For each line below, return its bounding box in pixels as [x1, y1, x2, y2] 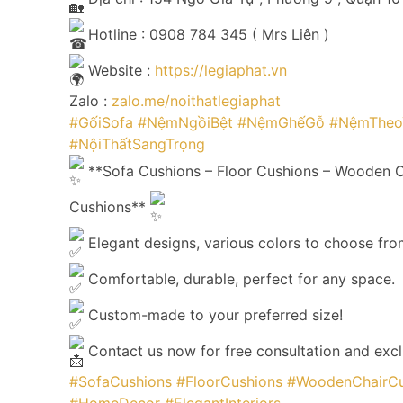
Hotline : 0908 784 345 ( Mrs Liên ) [84, 25, 329, 44]
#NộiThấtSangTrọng [69, 134, 205, 153]
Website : [84, 61, 155, 80]
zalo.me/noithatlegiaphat [112, 91, 281, 110]
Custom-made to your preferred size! [84, 306, 343, 325]
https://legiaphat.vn [155, 61, 287, 80]
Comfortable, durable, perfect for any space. [84, 270, 395, 289]
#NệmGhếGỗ [237, 112, 325, 131]
